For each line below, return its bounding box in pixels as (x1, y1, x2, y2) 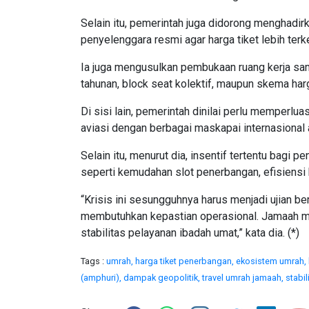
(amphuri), (81, 272, 123, 283)
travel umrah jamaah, (202, 272, 286, 283)
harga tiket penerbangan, (135, 256, 236, 266)
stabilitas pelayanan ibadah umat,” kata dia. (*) (81, 226, 299, 239)
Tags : (81, 256, 106, 266)
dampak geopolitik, (123, 272, 202, 283)
